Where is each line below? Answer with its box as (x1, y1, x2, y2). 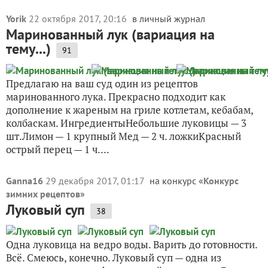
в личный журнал (132, 13, 205, 25)
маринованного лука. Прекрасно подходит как (6, 90, 226, 103)
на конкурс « (150, 175, 203, 187)
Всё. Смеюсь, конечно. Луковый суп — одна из (6, 251, 221, 264)
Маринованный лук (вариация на (6, 25, 215, 44)
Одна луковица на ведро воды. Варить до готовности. (6, 237, 257, 251)
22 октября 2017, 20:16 (29, 13, 129, 25)
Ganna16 (6, 175, 43, 187)
